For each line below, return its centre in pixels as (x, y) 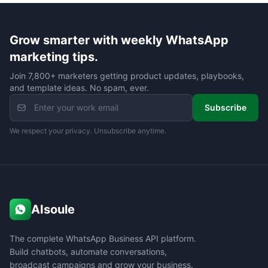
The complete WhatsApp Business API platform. (103, 238)
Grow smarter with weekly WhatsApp (119, 40)
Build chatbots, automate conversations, (88, 252)
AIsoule (53, 209)
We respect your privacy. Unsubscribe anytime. (88, 131)
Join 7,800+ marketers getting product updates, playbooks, (127, 76)
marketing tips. (54, 57)
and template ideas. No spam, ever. (79, 88)
